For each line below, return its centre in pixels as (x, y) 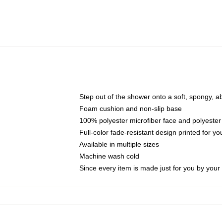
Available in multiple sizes (119, 144)
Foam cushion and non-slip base (131, 109)
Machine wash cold (109, 156)
